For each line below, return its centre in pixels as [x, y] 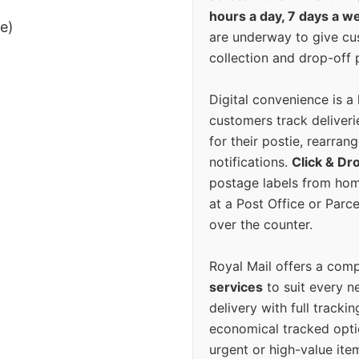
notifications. [250, 162]
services [236, 287]
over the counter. [261, 225]
